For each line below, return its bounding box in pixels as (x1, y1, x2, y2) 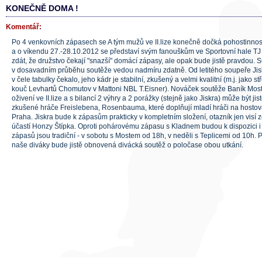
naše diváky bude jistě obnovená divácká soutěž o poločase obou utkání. (12, 141, 243, 149)
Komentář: (6, 23, 42, 31)
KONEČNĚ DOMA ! (6, 4, 78, 13)
